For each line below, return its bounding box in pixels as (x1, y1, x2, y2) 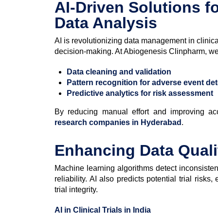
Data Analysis (54, 14, 157, 32)
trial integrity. (54, 185, 98, 194)
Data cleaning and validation (67, 67, 171, 76)
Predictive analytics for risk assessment (67, 89, 213, 97)
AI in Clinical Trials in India (54, 205, 151, 214)
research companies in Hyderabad (54, 118, 182, 127)
